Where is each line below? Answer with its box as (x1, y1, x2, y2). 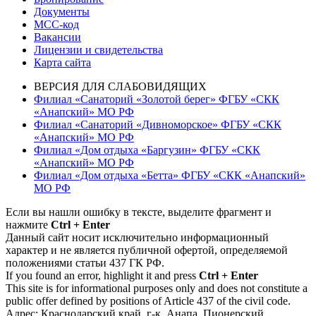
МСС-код (34, 18, 79, 31)
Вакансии (34, 31, 81, 44)
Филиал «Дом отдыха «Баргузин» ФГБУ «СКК (34, 144, 260, 157)
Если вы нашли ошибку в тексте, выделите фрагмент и (6, 206, 272, 219)
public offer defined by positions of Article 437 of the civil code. (6, 295, 291, 308)
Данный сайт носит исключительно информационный (6, 231, 269, 244)
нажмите (6, 219, 51, 231)
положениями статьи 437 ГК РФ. (6, 257, 164, 269)
